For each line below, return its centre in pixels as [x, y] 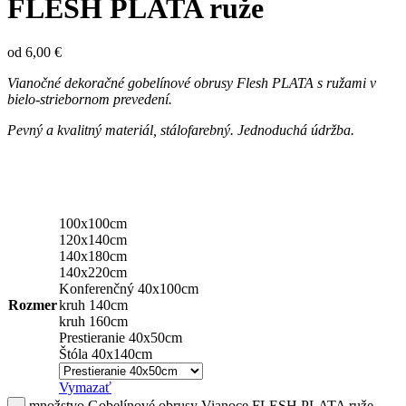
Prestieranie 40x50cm [121, 338]
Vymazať [85, 388]
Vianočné [34, 83]
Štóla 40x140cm [106, 354]
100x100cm [93, 224]
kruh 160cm [93, 322]
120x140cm [93, 240]
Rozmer [33, 305]
